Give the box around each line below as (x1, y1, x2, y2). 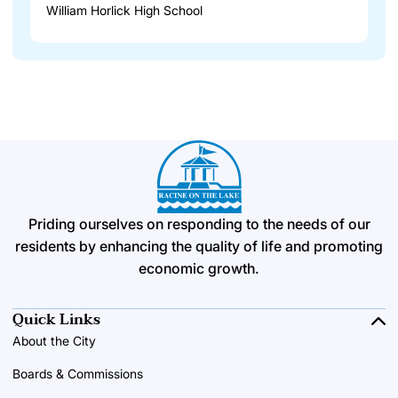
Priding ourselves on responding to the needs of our (28, 215, 370, 234)
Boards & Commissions (12, 366, 143, 382)
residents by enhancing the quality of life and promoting (15, 237, 383, 256)
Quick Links (12, 307, 100, 333)
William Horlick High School (46, 3, 203, 19)
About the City (12, 333, 96, 349)
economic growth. (139, 259, 259, 278)
